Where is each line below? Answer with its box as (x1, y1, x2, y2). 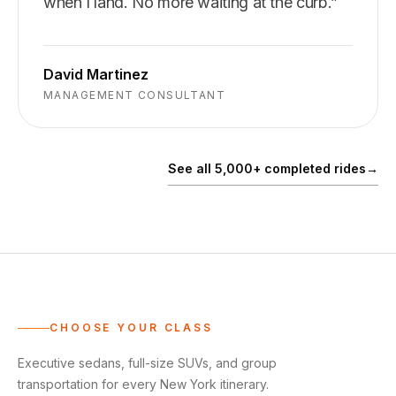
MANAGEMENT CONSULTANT (43, 88, 226, 102)
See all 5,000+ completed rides (168, 161, 366, 176)
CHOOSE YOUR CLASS (49, 321, 213, 334)
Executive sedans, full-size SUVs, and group (18, 355, 277, 370)
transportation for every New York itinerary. (18, 377, 269, 392)
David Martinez (43, 65, 148, 83)
